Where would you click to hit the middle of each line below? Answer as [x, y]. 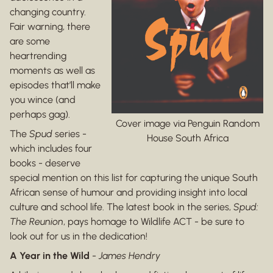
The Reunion [37, 222]
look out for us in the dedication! [79, 236]
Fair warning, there [50, 27]
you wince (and [43, 100]
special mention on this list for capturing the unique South [134, 178]
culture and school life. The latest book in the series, [122, 207]
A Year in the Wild [51, 256]
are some [30, 41]
